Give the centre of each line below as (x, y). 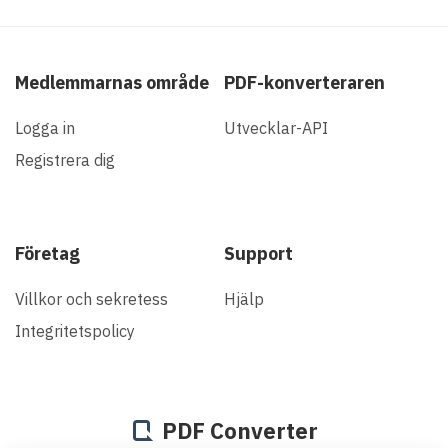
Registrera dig (65, 159)
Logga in (45, 127)
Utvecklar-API (276, 127)
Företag (47, 253)
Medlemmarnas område (112, 82)
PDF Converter (240, 430)
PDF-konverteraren (304, 82)
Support (258, 253)
